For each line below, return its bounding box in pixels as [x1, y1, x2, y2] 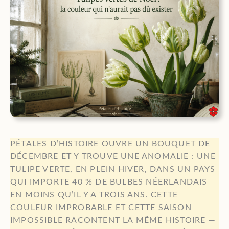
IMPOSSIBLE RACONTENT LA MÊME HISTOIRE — [10, 216, 216, 225]
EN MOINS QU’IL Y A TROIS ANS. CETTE [10, 191, 178, 199]
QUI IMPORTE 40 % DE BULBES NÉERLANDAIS [10, 178, 208, 187]
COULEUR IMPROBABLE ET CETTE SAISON [10, 203, 192, 212]
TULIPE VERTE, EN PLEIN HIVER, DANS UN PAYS [10, 165, 216, 174]
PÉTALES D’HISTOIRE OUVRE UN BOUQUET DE [10, 140, 211, 148]
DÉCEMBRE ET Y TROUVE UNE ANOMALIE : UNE [10, 152, 216, 161]
